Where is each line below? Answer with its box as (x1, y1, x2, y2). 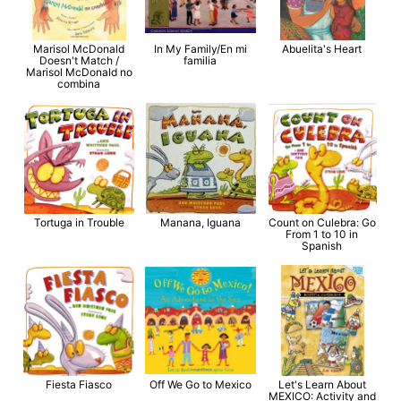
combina (57, 76, 101, 90)
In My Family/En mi (153, 41, 247, 55)
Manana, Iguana (159, 215, 241, 229)
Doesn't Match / (38, 53, 119, 67)
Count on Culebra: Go (268, 215, 376, 229)
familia (183, 53, 218, 67)
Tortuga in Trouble (33, 215, 124, 229)
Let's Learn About (277, 377, 366, 391)
